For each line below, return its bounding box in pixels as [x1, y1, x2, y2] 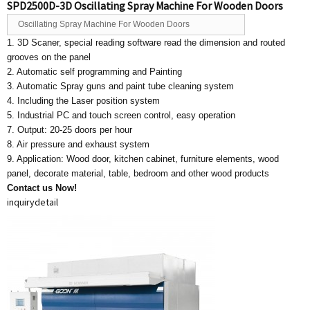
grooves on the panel [7, 52, 91, 62]
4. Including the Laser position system [7, 95, 160, 106]
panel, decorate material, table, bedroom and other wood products [7, 168, 269, 179]
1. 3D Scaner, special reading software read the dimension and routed [7, 37, 285, 48]
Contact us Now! [7, 183, 77, 193]
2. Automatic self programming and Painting [7, 66, 182, 77]
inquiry [7, 196, 35, 208]
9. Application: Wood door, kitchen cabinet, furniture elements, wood [7, 154, 279, 164]
